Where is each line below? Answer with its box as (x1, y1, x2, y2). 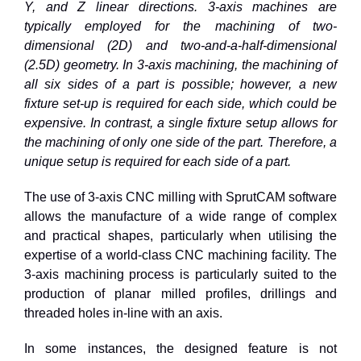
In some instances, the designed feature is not (23, 341, 338, 355)
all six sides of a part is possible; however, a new (23, 77, 338, 91)
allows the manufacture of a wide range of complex (23, 209, 338, 223)
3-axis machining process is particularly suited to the (23, 267, 338, 281)
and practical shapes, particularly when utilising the (23, 228, 338, 243)
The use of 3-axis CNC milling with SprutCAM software (23, 189, 338, 204)
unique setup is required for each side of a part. (23, 154, 291, 168)
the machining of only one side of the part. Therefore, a (23, 135, 338, 149)
